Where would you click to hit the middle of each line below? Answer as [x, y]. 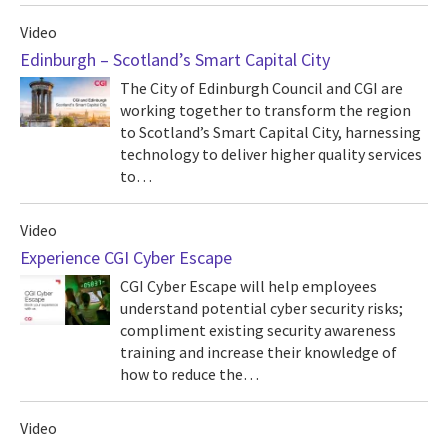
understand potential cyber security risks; [261, 308]
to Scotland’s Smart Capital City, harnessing [270, 132]
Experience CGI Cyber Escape [126, 257]
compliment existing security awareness [258, 330]
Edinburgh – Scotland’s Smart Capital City [175, 59]
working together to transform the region [265, 110]
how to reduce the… [189, 374]
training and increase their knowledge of [258, 352]
